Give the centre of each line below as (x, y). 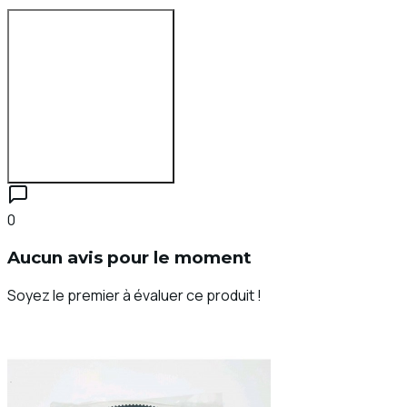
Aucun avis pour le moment (129, 258)
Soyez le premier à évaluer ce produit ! (134, 295)
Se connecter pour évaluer (91, 174)
